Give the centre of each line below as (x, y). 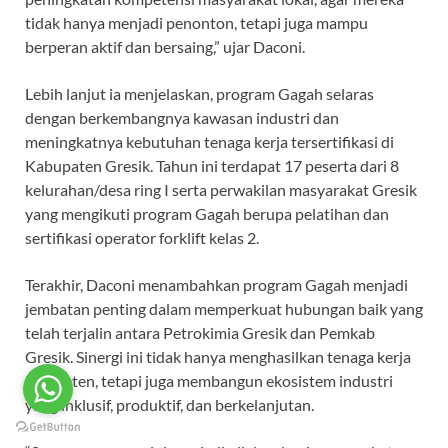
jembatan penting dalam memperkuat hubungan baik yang (224, 309)
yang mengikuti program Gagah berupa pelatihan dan (207, 214)
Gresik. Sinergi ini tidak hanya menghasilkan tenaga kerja (218, 357)
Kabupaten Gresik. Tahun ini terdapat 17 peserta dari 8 (212, 166)
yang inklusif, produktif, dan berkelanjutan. (169, 405)
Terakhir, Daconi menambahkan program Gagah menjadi (216, 285)
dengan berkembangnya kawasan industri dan (182, 118)
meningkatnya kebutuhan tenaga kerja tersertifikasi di (209, 142)
